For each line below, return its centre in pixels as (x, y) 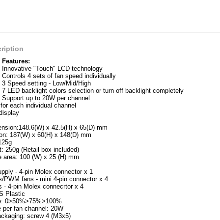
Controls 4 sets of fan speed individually (59, 76)
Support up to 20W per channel (46, 98)
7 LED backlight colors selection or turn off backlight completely (93, 91)
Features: (16, 61)
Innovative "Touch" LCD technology (52, 69)
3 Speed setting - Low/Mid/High (46, 83)
